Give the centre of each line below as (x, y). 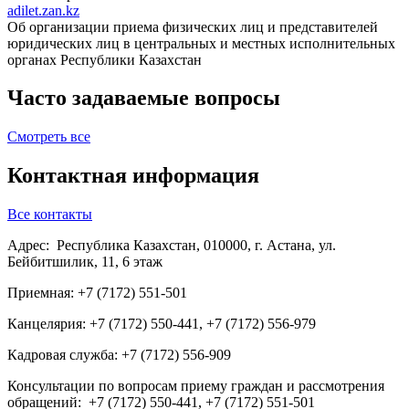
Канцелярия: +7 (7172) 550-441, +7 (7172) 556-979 (162, 324)
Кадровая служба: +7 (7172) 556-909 (119, 355)
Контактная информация (133, 176)
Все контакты (50, 215)
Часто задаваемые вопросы (144, 98)
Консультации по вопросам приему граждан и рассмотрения (196, 386)
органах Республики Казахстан (105, 59)
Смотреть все (49, 137)
